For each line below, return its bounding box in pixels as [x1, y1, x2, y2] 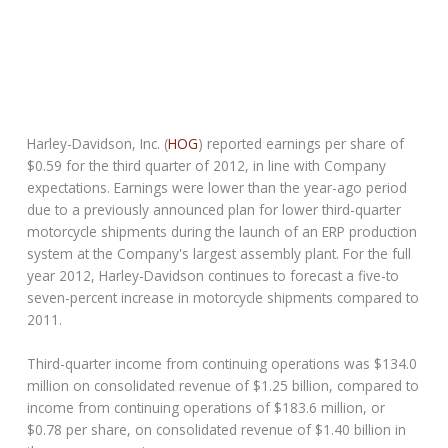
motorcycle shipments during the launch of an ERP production [27, 222, 418, 242]
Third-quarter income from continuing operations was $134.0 [27, 354, 418, 374]
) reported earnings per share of [198, 134, 405, 154]
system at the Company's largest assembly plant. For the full [27, 244, 412, 264]
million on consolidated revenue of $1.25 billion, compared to [27, 376, 420, 396]
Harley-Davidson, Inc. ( [27, 134, 169, 154]
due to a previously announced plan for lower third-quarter [27, 200, 402, 220]
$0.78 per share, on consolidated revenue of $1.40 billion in [27, 420, 407, 440]
